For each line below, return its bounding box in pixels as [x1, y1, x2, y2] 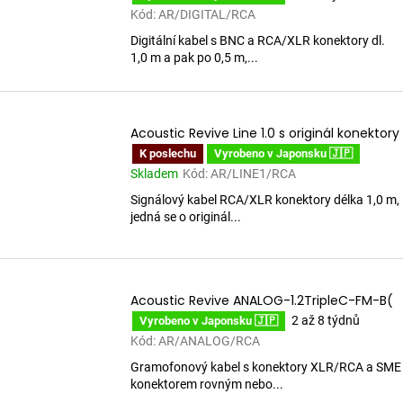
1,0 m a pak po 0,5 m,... [130, 50, 258, 66]
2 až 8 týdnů [291, 313, 360, 328]
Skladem [130, 166, 178, 181]
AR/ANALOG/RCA [158, 333, 260, 348]
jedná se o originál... [130, 209, 241, 224]
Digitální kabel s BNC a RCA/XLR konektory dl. [130, 33, 385, 49]
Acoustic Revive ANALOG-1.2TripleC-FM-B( [130, 291, 393, 309]
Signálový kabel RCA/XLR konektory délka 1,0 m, [130, 192, 399, 207]
